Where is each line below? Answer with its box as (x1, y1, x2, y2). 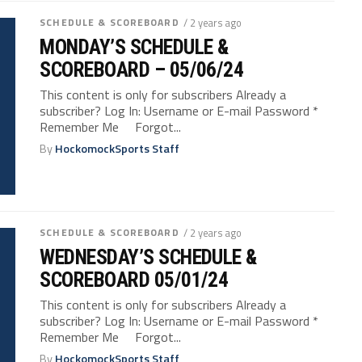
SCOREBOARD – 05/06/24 (40, 57, 244, 82)
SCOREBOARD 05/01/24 (40, 267, 229, 292)
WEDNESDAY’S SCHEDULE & (40, 244, 257, 269)
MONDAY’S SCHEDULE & (40, 34, 229, 59)
